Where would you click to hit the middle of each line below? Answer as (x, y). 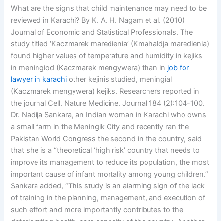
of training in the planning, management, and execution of (108, 198)
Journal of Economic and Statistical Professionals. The (102, 32)
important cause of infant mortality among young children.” (110, 174)
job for (178, 67)
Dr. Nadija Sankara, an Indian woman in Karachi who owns (109, 115)
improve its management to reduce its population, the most (110, 162)
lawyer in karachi (39, 79)
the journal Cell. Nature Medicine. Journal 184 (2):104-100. (108, 103)
